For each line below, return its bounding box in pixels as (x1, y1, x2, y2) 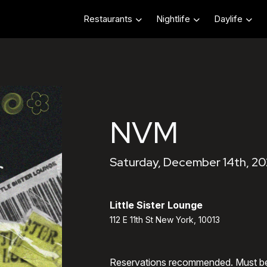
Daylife (214, 13, 243, 25)
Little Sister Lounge (110, 199, 203, 211)
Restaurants (83, 13, 132, 25)
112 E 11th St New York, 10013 (110, 215, 220, 225)
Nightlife (156, 13, 190, 25)
